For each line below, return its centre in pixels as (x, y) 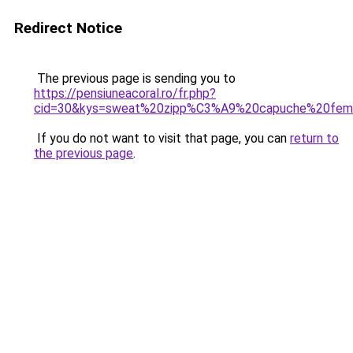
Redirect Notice (68, 28)
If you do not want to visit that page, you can (162, 138)
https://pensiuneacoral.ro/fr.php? (125, 93)
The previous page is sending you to (135, 78)
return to (314, 138)
